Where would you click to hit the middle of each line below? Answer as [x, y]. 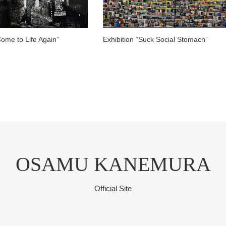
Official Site [113, 188]
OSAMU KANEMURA [113, 164]
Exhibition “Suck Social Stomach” [155, 39]
